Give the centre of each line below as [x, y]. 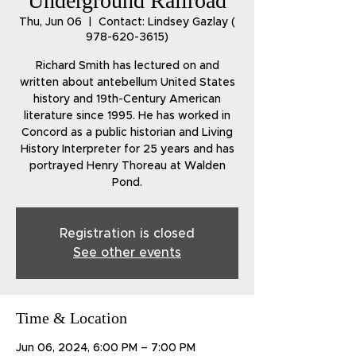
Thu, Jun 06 [50, 22]
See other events [127, 253]
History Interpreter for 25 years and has [127, 149]
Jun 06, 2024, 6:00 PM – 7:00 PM [106, 348]
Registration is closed [127, 234]
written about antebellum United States [127, 83]
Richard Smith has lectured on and [127, 66]
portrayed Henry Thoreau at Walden [127, 166]
